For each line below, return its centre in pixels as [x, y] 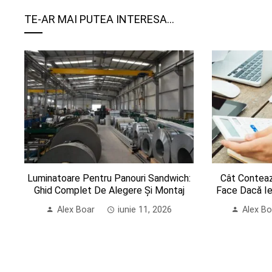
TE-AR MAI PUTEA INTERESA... [99, 19]
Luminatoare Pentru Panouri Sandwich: [109, 178]
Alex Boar [76, 210]
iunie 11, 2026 [145, 210]
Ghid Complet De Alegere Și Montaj [109, 191]
